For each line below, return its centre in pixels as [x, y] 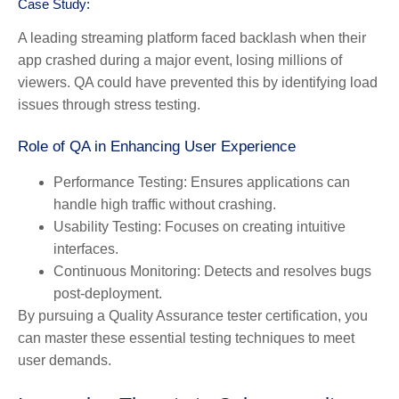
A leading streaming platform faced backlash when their [192, 37]
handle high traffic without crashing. [165, 204]
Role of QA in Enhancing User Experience [157, 146]
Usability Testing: [107, 226]
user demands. [65, 360]
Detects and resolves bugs [286, 271]
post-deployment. [108, 293]
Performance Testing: [120, 182]
